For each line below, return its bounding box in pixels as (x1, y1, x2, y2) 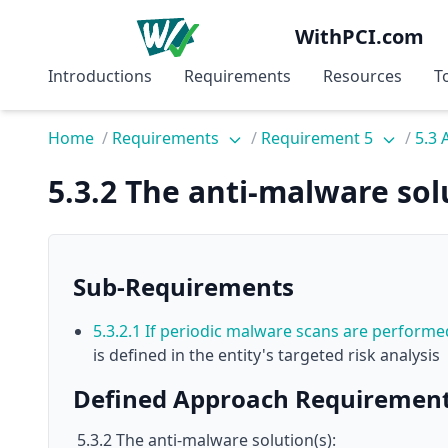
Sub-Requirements (73, 270, 294, 303)
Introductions (48, 65, 152, 87)
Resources (323, 65, 402, 87)
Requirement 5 (261, 127, 377, 149)
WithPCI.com (295, 23, 424, 50)
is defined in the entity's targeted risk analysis (93, 344, 440, 366)
